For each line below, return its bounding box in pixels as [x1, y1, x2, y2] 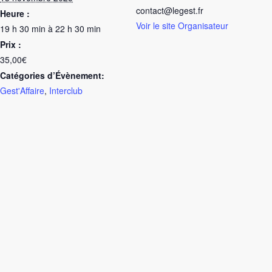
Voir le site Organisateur [136, 19, 228, 32]
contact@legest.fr [136, 4, 203, 16]
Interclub [49, 84, 83, 97]
